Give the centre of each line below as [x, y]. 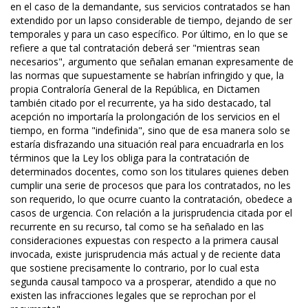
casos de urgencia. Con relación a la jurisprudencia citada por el [151, 213]
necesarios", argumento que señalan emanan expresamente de [152, 62]
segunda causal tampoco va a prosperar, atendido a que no [143, 282]
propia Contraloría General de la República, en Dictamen [135, 89]
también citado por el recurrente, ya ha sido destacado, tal [141, 103]
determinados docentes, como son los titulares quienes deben [150, 172]
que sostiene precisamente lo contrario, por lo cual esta [135, 268]
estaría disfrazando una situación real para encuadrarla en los [147, 144]
